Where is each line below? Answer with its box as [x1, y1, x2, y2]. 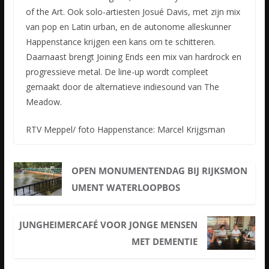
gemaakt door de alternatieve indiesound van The [25, 81, 219, 93]
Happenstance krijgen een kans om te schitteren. [25, 36, 216, 48]
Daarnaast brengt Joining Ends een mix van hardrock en [25, 51, 241, 63]
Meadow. [25, 96, 62, 108]
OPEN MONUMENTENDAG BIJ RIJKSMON [71, 165, 248, 177]
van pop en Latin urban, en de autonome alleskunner [25, 21, 231, 33]
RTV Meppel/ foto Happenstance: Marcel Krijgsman [25, 124, 225, 136]
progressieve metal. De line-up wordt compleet [25, 66, 208, 78]
